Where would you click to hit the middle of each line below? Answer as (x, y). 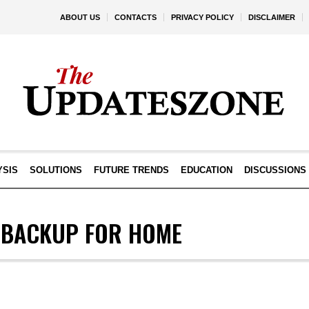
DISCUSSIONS (275, 170)
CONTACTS (136, 17)
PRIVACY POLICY (202, 17)
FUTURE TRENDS (131, 170)
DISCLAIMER (272, 17)
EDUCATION (206, 170)
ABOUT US (80, 17)
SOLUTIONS (56, 170)
